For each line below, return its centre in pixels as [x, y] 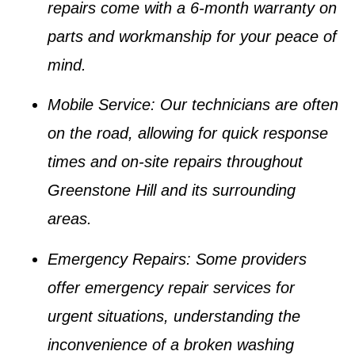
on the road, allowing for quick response [188, 134]
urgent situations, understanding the [174, 316]
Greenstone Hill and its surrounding [172, 191]
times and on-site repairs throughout [175, 162]
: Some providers [246, 259]
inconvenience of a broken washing [171, 344]
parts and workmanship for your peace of [192, 36]
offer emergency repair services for [171, 287]
